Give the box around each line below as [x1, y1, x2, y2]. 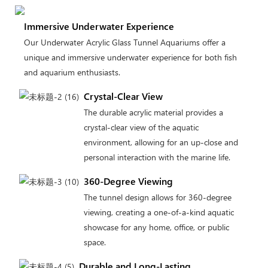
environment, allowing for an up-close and [83, 136, 238, 148]
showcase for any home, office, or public [83, 221, 229, 233]
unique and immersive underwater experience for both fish [23, 51, 237, 63]
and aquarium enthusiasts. [23, 66, 120, 78]
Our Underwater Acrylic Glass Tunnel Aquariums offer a [23, 36, 226, 48]
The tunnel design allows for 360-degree [83, 191, 232, 203]
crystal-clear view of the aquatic [83, 121, 199, 133]
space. [83, 236, 106, 248]
